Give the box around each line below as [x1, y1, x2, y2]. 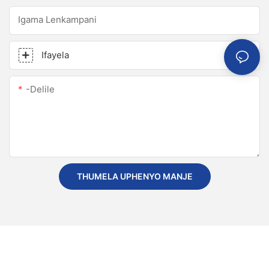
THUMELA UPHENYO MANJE [76, 171, 193, 182]
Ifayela [41, 49, 69, 61]
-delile [26, 83, 55, 95]
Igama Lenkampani [18, 14, 97, 26]
